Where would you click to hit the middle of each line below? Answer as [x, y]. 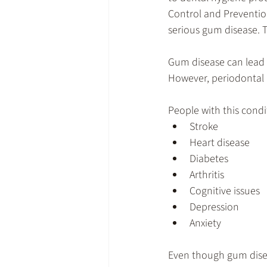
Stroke [204, 126]
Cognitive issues [225, 191]
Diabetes [209, 159]
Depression [214, 207]
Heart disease [220, 142]
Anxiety [205, 223]
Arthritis [207, 175]
